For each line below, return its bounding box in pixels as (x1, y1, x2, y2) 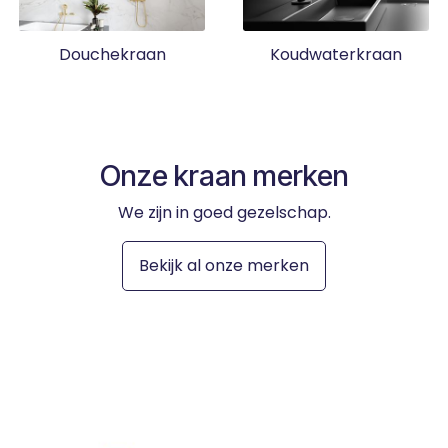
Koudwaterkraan (270, 42, 402, 66)
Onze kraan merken (99, 157, 349, 193)
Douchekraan (58, 42, 166, 66)
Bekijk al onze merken (139, 253, 309, 277)
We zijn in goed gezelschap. (117, 200, 331, 224)
